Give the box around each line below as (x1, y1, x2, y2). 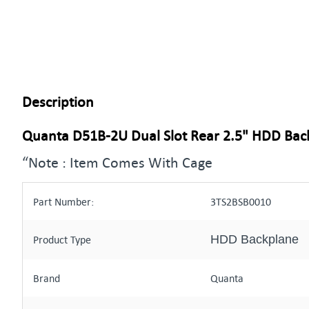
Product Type (33, 233, 91, 246)
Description (22, 92, 94, 110)
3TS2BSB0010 (210, 195, 271, 208)
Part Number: (33, 195, 94, 208)
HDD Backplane (210, 232, 299, 246)
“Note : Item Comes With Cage (22, 153, 212, 171)
